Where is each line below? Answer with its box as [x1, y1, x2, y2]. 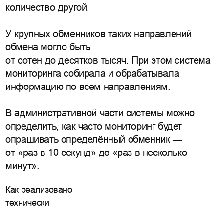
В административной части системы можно [5, 108, 195, 118]
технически [5, 198, 49, 208]
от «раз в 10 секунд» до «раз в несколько [5, 147, 187, 158]
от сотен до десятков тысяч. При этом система [5, 55, 211, 66]
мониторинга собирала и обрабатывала [5, 68, 179, 79]
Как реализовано [5, 185, 72, 195]
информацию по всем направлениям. [5, 81, 171, 92]
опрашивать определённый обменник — [5, 134, 182, 145]
